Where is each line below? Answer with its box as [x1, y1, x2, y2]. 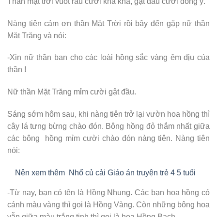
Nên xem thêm [15, 168, 65, 177]
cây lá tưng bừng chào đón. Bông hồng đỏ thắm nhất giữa [7, 122, 210, 130]
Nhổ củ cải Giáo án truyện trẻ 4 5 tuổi [69, 168, 196, 177]
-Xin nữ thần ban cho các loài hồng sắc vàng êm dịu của [7, 53, 210, 62]
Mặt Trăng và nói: [7, 31, 66, 40]
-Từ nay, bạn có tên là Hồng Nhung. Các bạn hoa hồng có [7, 188, 210, 197]
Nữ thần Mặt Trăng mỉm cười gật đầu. [7, 88, 136, 96]
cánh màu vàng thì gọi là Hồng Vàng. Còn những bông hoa [7, 200, 210, 209]
